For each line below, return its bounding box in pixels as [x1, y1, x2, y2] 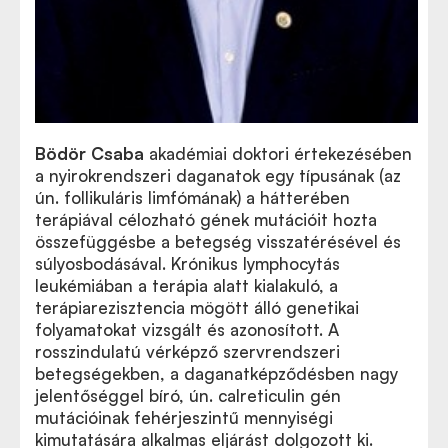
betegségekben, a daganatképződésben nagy [35, 362, 398, 384]
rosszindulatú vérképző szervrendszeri [35, 340, 340, 362]
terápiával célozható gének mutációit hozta [35, 208, 377, 230]
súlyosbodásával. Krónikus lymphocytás [35, 252, 340, 274]
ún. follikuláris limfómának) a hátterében [35, 186, 350, 208]
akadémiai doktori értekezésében [144, 142, 412, 164]
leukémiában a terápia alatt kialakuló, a [35, 274, 338, 296]
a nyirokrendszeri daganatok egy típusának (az [35, 164, 401, 186]
